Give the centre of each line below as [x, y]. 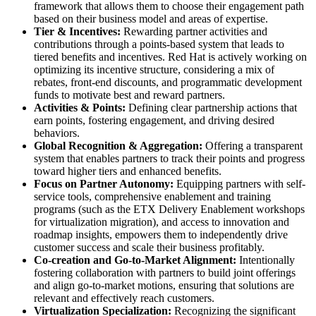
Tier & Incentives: [77, 32]
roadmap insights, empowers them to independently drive [161, 235]
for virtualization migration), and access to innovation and [162, 222]
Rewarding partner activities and [194, 32]
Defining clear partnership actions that [211, 108]
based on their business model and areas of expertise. [151, 19]
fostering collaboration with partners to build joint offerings [165, 273]
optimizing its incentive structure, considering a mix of [154, 70]
